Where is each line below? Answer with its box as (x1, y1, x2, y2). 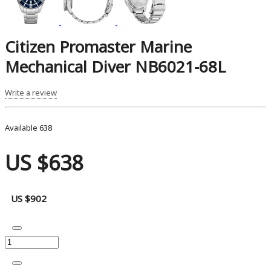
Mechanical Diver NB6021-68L (5, 56, 226, 78)
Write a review (5, 87, 57, 98)
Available (5, 122, 39, 133)
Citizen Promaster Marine (5, 36, 192, 58)
